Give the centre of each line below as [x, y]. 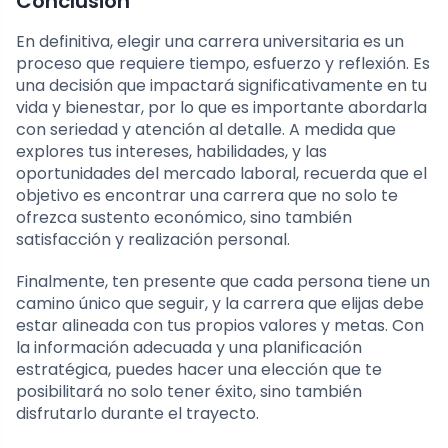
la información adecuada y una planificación [189, 348]
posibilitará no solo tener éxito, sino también [189, 392]
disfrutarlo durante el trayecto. [137, 414]
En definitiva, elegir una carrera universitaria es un [210, 42]
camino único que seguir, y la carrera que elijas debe [220, 304]
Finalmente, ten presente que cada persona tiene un [223, 282]
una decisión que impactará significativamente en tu [221, 86]
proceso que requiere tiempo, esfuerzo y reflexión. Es [223, 64]
